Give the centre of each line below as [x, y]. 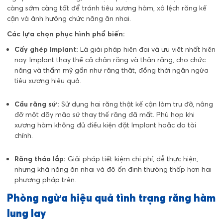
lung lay [26, 213]
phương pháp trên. [45, 179]
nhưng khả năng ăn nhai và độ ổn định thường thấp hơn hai [113, 169]
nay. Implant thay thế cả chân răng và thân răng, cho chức [110, 59]
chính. [24, 135]
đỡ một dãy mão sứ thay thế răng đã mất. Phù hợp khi [105, 114]
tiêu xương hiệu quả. [48, 80]
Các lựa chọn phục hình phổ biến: [66, 34]
